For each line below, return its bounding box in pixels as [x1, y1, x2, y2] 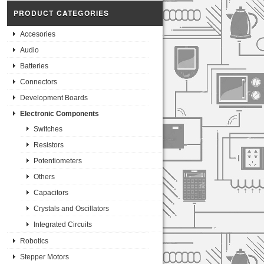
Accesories [20, 30, 55, 39]
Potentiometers [33, 157, 82, 166]
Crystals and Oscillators [33, 204, 109, 213]
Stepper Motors [20, 253, 69, 262]
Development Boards [20, 94, 88, 103]
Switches [33, 125, 62, 134]
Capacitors [33, 189, 68, 197]
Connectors [20, 78, 57, 87]
